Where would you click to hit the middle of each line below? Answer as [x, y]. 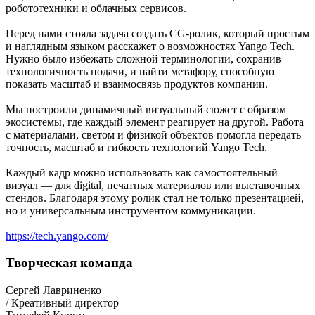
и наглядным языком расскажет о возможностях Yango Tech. [150, 46]
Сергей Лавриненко [53, 290]
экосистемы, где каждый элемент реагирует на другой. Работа [155, 122]
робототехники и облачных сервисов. [96, 8]
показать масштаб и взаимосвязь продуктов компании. [137, 84]
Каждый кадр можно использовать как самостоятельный [142, 172]
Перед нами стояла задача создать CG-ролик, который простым [157, 33]
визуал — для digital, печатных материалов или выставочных [153, 185]
